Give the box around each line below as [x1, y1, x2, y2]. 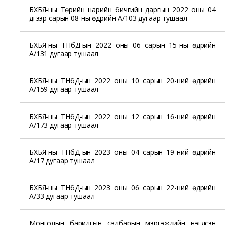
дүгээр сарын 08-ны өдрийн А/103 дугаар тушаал [29, 13, 187, 23]
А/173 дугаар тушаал [29, 120, 99, 130]
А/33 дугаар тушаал [29, 191, 95, 201]
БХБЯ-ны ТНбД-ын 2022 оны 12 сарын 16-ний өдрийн [29, 111, 216, 121]
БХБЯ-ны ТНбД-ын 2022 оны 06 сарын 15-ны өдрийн [29, 40, 216, 50]
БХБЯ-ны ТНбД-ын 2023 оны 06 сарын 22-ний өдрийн [29, 182, 216, 192]
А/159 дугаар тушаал [29, 84, 99, 94]
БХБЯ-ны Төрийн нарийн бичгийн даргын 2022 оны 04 [29, 4, 216, 14]
